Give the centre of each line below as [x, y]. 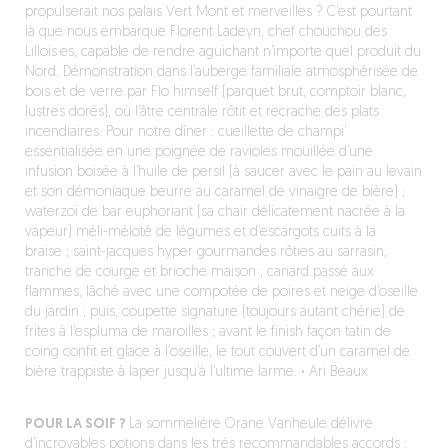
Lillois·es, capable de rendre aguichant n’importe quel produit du [222, 52]
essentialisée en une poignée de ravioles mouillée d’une [198, 152]
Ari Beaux [336, 372]
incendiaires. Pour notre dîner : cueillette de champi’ [185, 132]
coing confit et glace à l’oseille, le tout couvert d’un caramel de [217, 352]
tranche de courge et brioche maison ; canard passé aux [199, 272]
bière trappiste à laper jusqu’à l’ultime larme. [162, 372]
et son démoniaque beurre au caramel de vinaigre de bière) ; [214, 192]
